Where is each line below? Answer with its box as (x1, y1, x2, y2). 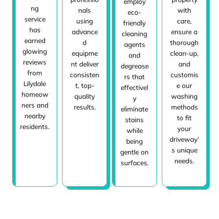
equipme (71, 49, 98, 58)
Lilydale (23, 79, 46, 88)
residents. (20, 122, 49, 131)
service (24, 15, 45, 23)
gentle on (120, 148, 149, 156)
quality (74, 92, 95, 101)
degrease (120, 62, 149, 70)
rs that (124, 72, 145, 81)
